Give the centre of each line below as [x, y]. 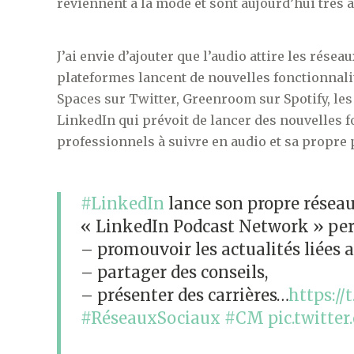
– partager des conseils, [174, 273]
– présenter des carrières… [185, 296]
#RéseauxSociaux [151, 318]
